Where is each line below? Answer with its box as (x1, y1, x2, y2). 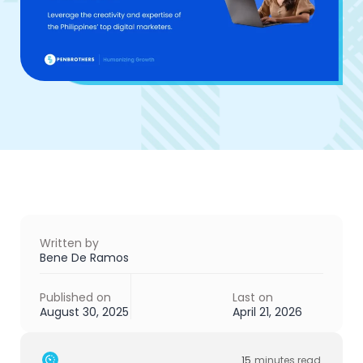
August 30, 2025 (40, 303, 129, 320)
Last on (233, 288, 274, 305)
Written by (40, 234, 99, 251)
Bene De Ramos (40, 249, 129, 266)
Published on (40, 288, 111, 305)
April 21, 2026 (233, 303, 303, 320)
